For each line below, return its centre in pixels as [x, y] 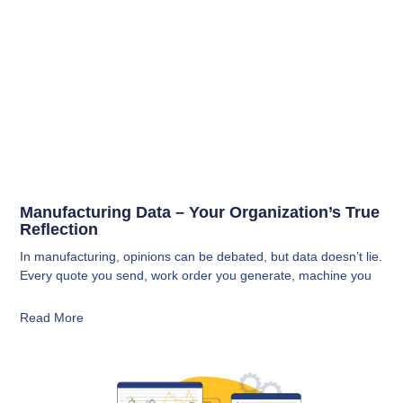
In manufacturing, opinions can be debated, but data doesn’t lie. [201, 257]
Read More [52, 318]
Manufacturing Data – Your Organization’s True [200, 213]
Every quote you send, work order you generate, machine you [196, 276]
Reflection [59, 230]
